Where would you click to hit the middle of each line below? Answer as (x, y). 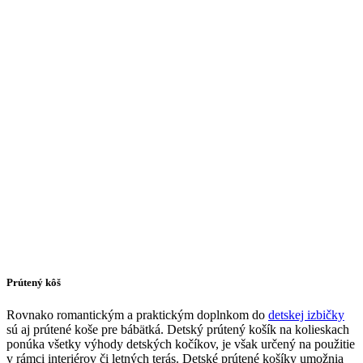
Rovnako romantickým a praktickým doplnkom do (137, 314)
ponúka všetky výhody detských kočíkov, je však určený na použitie (181, 344)
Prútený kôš (34, 283)
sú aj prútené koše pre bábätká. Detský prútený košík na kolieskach (178, 329)
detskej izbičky (306, 314)
